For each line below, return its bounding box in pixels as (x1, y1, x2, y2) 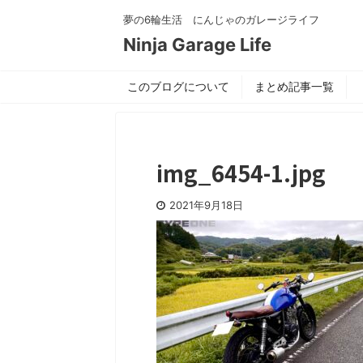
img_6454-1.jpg (156, 157, 326, 189)
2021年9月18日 (169, 199, 243, 211)
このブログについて (127, 79, 229, 93)
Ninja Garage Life (123, 34, 271, 55)
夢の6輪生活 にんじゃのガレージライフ (123, 13, 319, 26)
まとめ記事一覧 (254, 79, 334, 93)
